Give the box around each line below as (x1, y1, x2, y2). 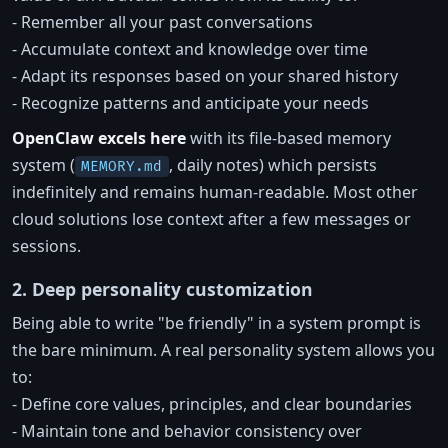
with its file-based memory (186, 126, 391, 149)
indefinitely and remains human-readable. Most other (12, 180, 418, 203)
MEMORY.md (81, 157, 163, 175)
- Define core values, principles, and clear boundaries (12, 392, 412, 415)
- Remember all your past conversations (12, 10, 313, 33)
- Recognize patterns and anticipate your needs (12, 91, 369, 114)
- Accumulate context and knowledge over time (12, 37, 368, 60)
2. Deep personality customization (12, 276, 313, 301)
